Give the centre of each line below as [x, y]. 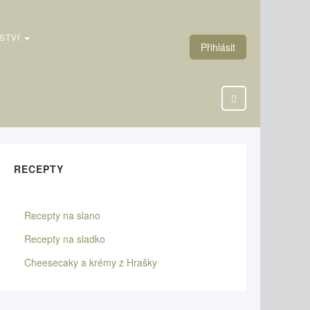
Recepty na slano [62, 215]
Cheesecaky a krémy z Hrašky [91, 262]
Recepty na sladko [65, 239]
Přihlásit [218, 47]
